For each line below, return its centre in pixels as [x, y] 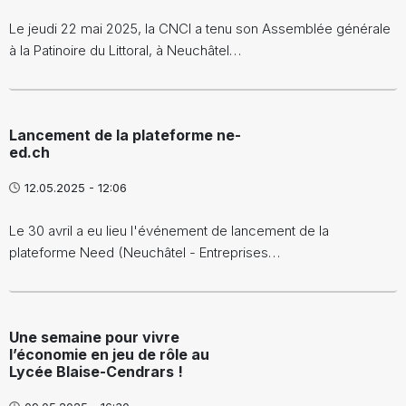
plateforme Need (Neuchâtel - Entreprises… [145, 252]
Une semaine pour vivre [94, 337]
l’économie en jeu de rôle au [109, 354]
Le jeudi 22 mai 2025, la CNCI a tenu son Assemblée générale [200, 28]
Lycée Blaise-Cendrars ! [96, 371]
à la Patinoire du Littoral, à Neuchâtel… [125, 50]
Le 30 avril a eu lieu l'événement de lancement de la [169, 230]
